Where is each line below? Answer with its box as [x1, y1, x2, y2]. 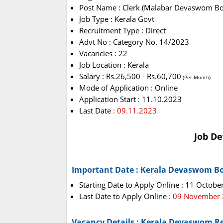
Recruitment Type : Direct [79, 25, 166, 36]
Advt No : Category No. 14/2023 [79, 37, 189, 47]
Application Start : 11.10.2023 [79, 94, 182, 105]
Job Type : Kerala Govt [79, 14, 154, 24]
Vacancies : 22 [79, 48, 127, 59]
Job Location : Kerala [79, 60, 149, 70]
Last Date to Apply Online [79, 191, 169, 202]
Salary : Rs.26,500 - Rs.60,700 [79, 71, 181, 82]
